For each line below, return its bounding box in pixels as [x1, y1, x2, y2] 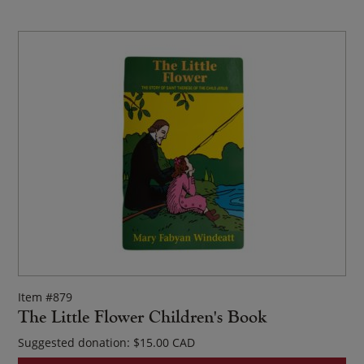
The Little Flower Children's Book [18, 305, 267, 327]
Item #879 [18, 288, 73, 305]
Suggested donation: [18, 334, 134, 350]
